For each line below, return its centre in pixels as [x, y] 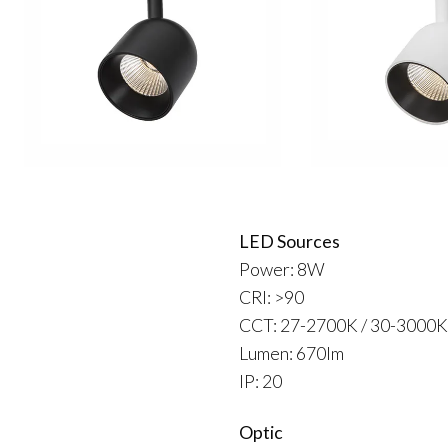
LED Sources [289, 240]
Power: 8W [282, 268]
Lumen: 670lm [291, 352]
